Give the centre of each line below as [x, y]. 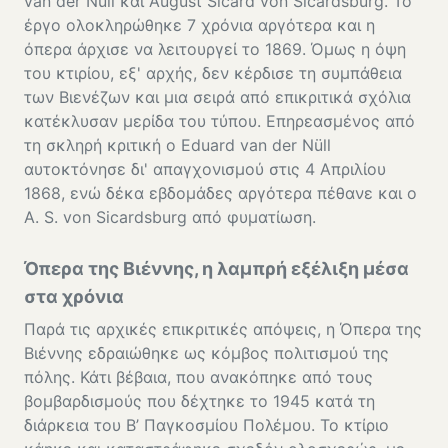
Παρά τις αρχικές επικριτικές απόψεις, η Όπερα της [223, 329]
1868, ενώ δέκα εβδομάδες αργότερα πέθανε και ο [220, 193]
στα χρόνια [74, 297]
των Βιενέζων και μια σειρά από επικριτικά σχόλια [217, 97]
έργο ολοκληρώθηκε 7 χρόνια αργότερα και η [199, 25]
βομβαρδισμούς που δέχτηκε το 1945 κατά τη [199, 401]
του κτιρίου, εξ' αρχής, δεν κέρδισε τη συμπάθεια [213, 73]
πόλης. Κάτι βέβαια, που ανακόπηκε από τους [198, 377]
